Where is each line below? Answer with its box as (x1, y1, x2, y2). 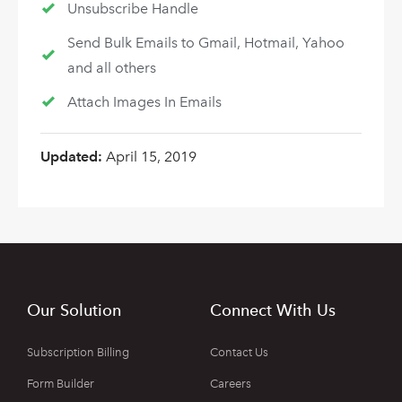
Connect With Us (210, 300, 336, 319)
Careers (210, 376, 251, 390)
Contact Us (210, 345, 268, 359)
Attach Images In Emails (66, 93, 222, 111)
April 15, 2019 (106, 148, 197, 166)
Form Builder (27, 376, 94, 390)
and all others (66, 59, 156, 77)
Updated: (40, 148, 106, 166)
